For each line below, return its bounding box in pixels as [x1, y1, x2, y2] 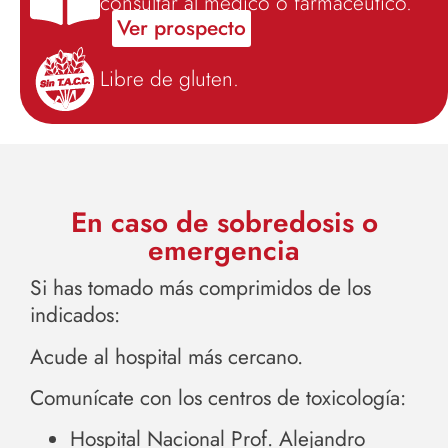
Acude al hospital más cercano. [30, 341, 303, 372]
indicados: [30, 300, 120, 331]
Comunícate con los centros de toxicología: [30, 383, 406, 414]
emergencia [148, 230, 300, 272]
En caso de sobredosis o [70, 202, 378, 244]
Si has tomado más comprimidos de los [30, 273, 371, 304]
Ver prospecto [117, 13, 246, 44]
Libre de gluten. [100, 63, 239, 94]
